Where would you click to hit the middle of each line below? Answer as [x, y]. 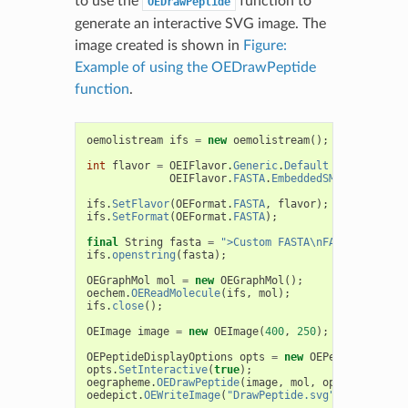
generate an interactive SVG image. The [200, 23]
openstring [143, 255]
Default [306, 165]
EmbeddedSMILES [316, 178]
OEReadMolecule [175, 293]
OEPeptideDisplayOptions [159, 357]
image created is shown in [158, 45]
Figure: [265, 45]
